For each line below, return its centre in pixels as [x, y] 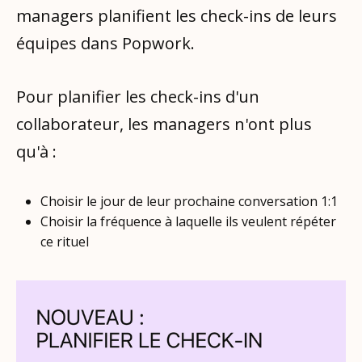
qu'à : [36, 151]
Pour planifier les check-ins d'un [138, 96]
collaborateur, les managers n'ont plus [164, 124]
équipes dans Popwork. [105, 43]
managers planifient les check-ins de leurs [177, 15]
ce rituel [65, 241]
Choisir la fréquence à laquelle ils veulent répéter [189, 221]
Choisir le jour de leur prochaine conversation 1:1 [189, 201]
